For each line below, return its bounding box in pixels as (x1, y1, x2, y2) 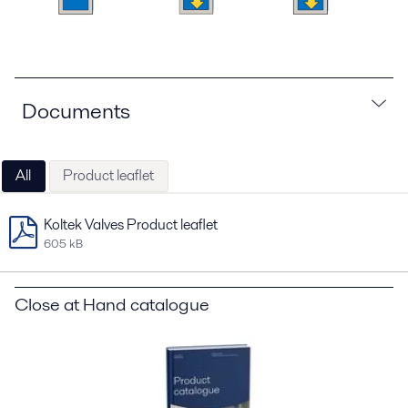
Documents (22, 95, 130, 126)
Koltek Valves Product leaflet (44, 213, 218, 235)
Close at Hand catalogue (15, 291, 209, 317)
